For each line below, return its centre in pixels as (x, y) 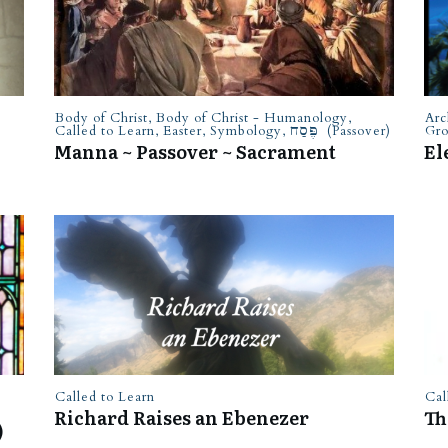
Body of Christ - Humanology (251, 118)
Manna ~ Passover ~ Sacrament (194, 151)
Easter (182, 131)
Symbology (245, 131)
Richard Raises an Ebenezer (181, 417)
